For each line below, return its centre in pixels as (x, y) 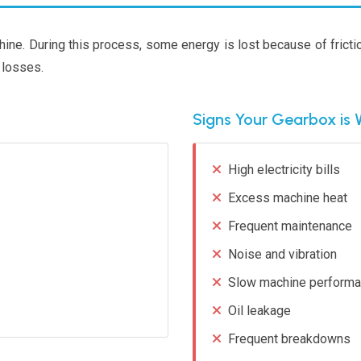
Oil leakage (259, 310)
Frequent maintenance (290, 226)
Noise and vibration (282, 254)
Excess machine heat (288, 197)
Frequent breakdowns (289, 338)
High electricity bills (284, 169)
